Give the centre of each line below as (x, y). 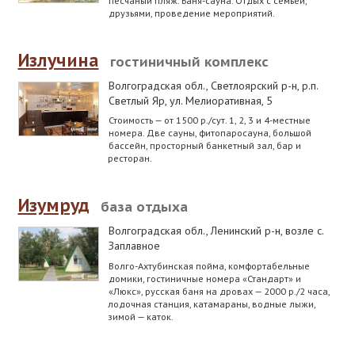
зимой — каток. (140, 316)
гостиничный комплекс (189, 61)
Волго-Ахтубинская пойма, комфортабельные (209, 265)
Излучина (58, 60)
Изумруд (53, 205)
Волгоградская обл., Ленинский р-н (194, 231)
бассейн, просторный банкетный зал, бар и (204, 145)
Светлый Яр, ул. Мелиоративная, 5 (190, 101)
